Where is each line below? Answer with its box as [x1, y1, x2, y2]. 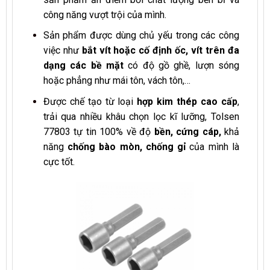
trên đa [206, 45, 240, 57]
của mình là [186, 140, 240, 152]
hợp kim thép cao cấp [137, 95, 238, 107]
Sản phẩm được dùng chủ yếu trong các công [43, 30, 239, 42]
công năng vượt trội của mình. [43, 8, 171, 20]
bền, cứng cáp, [154, 125, 225, 137]
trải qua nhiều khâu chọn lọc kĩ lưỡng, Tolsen [43, 110, 239, 122]
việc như [43, 45, 82, 57]
